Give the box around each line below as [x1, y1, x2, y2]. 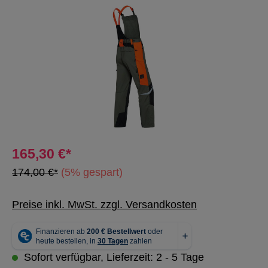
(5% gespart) [61, 166, 123, 178]
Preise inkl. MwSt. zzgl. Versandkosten [12, 199, 197, 211]
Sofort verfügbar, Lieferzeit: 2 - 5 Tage [21, 251, 204, 263]
